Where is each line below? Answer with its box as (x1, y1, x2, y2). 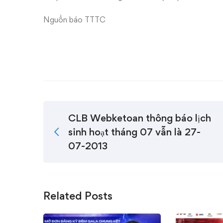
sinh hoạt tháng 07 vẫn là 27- (68, 126, 201, 138)
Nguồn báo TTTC (43, 15, 106, 24)
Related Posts (43, 189, 112, 202)
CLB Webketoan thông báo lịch (68, 112, 211, 124)
